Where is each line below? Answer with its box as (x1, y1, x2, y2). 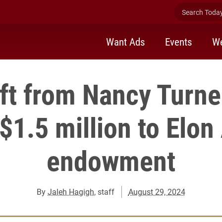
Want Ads (106, 34, 145, 49)
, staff (94, 186, 115, 197)
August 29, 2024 (128, 186, 185, 197)
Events (165, 34, 192, 49)
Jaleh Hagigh (48, 186, 95, 197)
